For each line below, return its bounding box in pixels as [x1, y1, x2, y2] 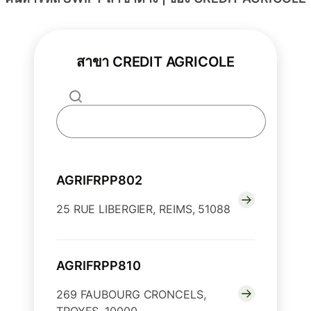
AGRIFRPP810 [56, 258, 141, 274]
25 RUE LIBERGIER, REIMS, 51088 [56, 202, 230, 217]
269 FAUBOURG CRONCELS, [56, 287, 206, 302]
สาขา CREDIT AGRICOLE [76, 53, 235, 71]
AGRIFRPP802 [56, 173, 142, 188]
